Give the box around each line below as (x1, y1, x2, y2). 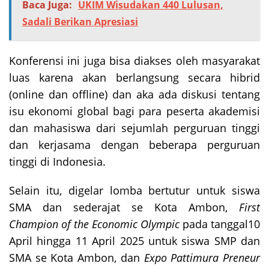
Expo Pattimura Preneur (144, 250, 261, 265)
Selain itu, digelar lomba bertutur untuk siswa (9, 183, 260, 198)
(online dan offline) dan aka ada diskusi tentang (9, 86, 260, 101)
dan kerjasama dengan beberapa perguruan (9, 137, 260, 152)
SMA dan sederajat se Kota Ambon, (9, 199, 239, 214)
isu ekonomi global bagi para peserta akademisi (9, 103, 260, 118)
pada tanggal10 (180, 216, 260, 231)
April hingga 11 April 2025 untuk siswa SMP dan (9, 233, 260, 248)
